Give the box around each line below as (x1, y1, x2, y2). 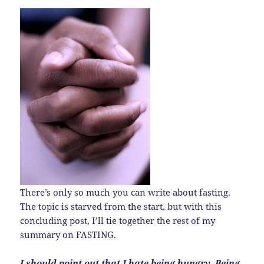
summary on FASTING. (20, 229, 117, 241)
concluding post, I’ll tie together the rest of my (20, 214, 216, 227)
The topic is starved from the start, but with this (20, 200, 222, 213)
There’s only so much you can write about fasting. (20, 186, 231, 199)
